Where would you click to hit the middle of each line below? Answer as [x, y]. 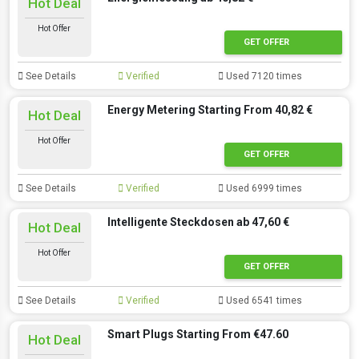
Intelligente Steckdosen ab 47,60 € [198, 222]
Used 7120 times [263, 76]
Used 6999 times [263, 188]
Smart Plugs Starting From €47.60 [198, 334]
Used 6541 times [263, 301]
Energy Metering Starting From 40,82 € [210, 110]
